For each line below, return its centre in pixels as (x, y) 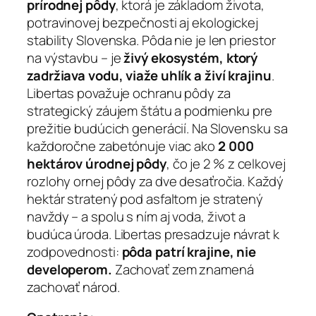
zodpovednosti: (74, 251)
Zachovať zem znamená (184, 269)
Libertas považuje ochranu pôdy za (129, 93)
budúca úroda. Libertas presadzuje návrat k (153, 234)
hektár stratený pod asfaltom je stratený (145, 199)
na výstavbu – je (75, 57)
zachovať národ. (73, 287)
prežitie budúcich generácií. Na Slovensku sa (157, 128)
